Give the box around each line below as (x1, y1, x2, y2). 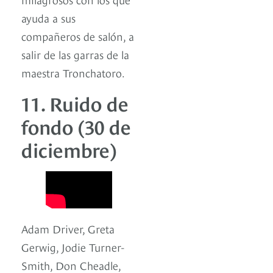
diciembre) (21, 135, 116, 162)
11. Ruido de (21, 88, 129, 116)
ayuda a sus (21, 9, 76, 25)
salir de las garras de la (21, 46, 129, 62)
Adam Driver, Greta (21, 221, 115, 236)
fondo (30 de (21, 112, 131, 139)
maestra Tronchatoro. (21, 64, 125, 80)
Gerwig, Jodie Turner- (21, 239, 124, 255)
